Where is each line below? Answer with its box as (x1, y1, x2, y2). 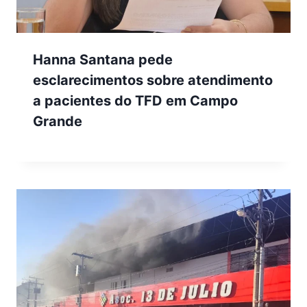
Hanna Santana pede (33, 51, 173, 68)
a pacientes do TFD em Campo (33, 92, 238, 109)
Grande (33, 112, 82, 130)
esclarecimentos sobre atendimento (33, 71, 273, 88)
